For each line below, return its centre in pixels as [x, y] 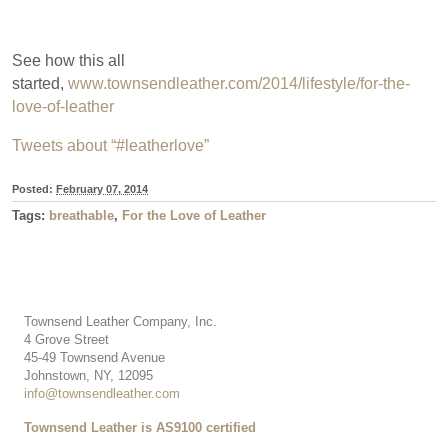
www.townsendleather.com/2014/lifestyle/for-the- [239, 84]
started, [40, 84]
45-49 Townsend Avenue [94, 358]
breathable [81, 216]
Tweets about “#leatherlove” [110, 146]
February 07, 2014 [102, 189]
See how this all [68, 61]
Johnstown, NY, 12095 [88, 376]
